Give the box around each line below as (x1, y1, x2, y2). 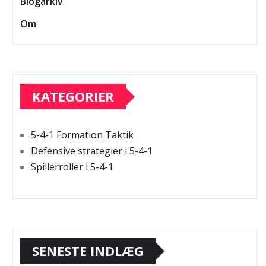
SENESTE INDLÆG (32, 242, 144, 260)
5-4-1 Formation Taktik (31, 128, 134, 142)
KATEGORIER (32, 87, 114, 106)
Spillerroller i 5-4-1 (31, 160, 113, 174)
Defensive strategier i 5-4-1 (31, 144, 153, 158)
